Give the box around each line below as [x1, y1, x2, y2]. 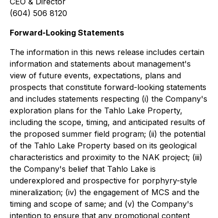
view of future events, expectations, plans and [10, 71, 181, 80]
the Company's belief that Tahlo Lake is [10, 164, 156, 174]
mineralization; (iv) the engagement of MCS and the [10, 187, 200, 197]
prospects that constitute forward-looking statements [10, 82, 206, 92]
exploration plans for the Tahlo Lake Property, [10, 106, 182, 115]
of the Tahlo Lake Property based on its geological [10, 141, 197, 150]
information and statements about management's [10, 59, 191, 69]
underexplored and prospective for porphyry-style [10, 176, 197, 185]
